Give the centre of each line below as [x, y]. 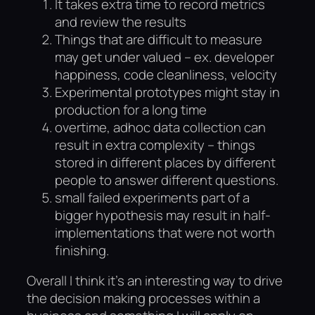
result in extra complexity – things [155, 144]
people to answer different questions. [167, 180]
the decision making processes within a [143, 298]
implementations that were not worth [165, 232]
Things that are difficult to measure [159, 39]
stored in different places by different [165, 162]
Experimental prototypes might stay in [167, 92]
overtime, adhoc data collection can [160, 127]
